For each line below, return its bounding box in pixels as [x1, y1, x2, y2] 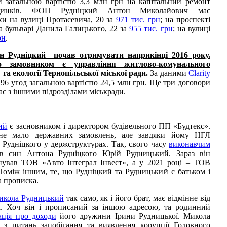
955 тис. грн [129, 24, 173, 33]
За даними [148, 68, 188, 78]
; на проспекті [160, 15, 211, 24]
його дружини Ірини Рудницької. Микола [56, 211, 211, 220]
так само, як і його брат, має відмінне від [63, 193, 211, 202]
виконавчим [169, 139, 210, 148]
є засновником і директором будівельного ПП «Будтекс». [7, 121, 211, 130]
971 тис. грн [116, 15, 161, 24]
